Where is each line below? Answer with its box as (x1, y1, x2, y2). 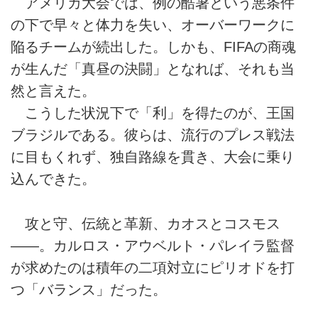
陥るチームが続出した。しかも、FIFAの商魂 (11, 39, 296, 55)
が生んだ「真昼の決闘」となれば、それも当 (11, 61, 295, 77)
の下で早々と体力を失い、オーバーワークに (11, 17, 295, 33)
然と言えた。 (11, 83, 96, 99)
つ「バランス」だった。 (11, 281, 167, 297)
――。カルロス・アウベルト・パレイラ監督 (11, 237, 295, 253)
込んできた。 (11, 171, 96, 187)
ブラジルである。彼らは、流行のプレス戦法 (11, 127, 295, 143)
